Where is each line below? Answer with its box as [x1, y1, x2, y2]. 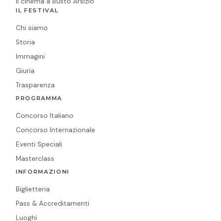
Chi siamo [16, 23, 48, 32]
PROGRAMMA [16, 94, 63, 102]
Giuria [16, 66, 35, 75]
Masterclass [16, 154, 54, 163]
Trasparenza [16, 80, 55, 89]
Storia [16, 37, 35, 46]
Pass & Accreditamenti [16, 199, 89, 208]
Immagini [16, 52, 45, 61]
